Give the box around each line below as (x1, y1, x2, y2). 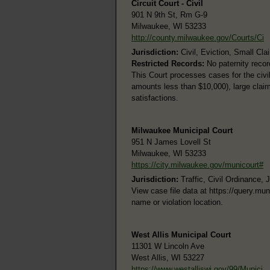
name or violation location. (131, 197, 223, 207)
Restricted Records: (131, 58, 204, 68)
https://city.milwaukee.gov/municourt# (131, 160, 263, 169)
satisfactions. (131, 93, 178, 102)
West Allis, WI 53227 (131, 253, 204, 262)
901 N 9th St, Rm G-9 (131, 10, 207, 19)
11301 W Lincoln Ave (131, 241, 204, 251)
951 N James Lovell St (131, 137, 211, 146)
